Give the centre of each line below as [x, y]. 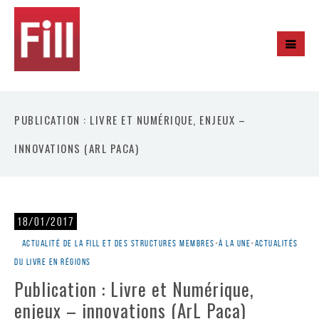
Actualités [276, 243]
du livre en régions [53, 262]
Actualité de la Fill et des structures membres [118, 243]
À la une [235, 243]
